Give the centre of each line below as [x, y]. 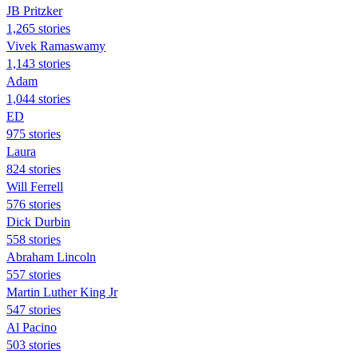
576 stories [34, 204]
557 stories [34, 274]
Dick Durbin [38, 221]
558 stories [34, 239]
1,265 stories [38, 28]
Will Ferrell [35, 186]
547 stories [34, 309]
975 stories [34, 133]
